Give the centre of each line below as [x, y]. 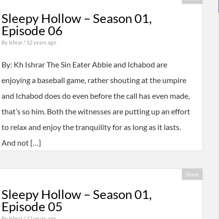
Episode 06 [32, 31]
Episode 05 [32, 207]
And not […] [21, 143]
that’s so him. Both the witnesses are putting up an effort [96, 111]
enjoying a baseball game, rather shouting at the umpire [94, 80]
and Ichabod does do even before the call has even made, [95, 96]
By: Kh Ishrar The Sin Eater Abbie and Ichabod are [84, 65]
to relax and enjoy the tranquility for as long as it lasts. [91, 127]
